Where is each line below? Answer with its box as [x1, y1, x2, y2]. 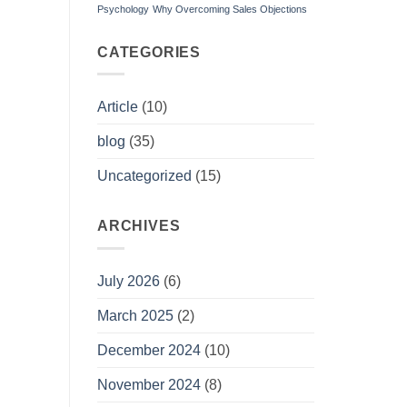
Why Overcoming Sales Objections [153, 3, 307, 15]
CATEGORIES [97, 44, 201, 60]
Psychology [97, 3, 149, 15]
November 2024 [97, 376, 201, 392]
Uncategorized [97, 168, 192, 184]
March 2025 [97, 307, 174, 323]
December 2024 [97, 342, 201, 358]
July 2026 [97, 273, 160, 289]
